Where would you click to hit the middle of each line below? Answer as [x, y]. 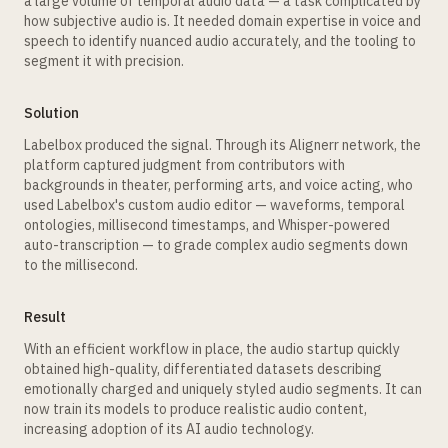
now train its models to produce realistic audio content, [195, 409]
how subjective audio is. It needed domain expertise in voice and [222, 21]
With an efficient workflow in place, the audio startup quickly [212, 349]
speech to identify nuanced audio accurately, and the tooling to [220, 41]
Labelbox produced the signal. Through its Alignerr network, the [222, 145]
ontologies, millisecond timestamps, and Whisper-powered [207, 225]
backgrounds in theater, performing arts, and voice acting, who [218, 185]
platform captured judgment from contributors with [184, 165]
